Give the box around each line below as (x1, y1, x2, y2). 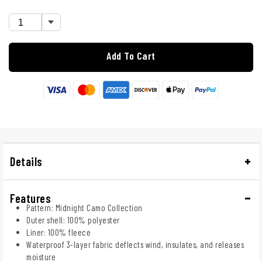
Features (10, 191, 51, 205)
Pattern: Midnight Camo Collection (26, 202, 143, 213)
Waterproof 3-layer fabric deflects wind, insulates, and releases (26, 239, 244, 250)
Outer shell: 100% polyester (26, 214, 120, 225)
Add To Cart (106, 49, 156, 63)
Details (10, 154, 43, 168)
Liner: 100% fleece (26, 226, 91, 237)
